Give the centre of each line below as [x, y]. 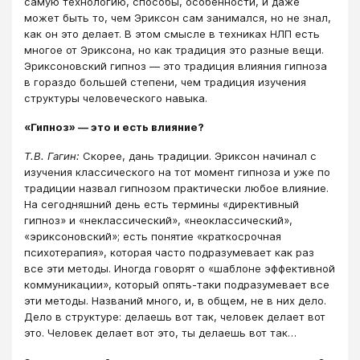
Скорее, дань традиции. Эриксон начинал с [198, 156]
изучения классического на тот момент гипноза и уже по [177, 172]
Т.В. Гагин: [52, 156]
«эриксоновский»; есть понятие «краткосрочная [153, 237]
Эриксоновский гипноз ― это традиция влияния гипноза [176, 65]
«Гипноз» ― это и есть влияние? [114, 127]
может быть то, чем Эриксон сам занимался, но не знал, [178, 17]
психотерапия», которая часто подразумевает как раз [169, 253]
